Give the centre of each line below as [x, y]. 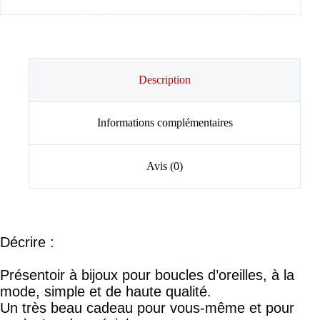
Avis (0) [165, 166]
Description [165, 79]
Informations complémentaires [165, 123]
